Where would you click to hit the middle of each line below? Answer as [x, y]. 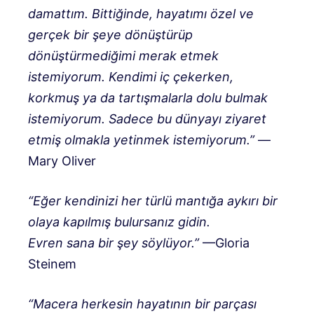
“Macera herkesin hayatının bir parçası [142, 303]
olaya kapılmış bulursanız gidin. [119, 221]
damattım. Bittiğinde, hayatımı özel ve [141, 13]
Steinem [52, 264]
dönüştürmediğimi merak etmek [123, 55]
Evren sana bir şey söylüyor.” [114, 243]
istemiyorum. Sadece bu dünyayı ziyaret [147, 118]
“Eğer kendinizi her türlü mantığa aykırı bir [153, 200]
